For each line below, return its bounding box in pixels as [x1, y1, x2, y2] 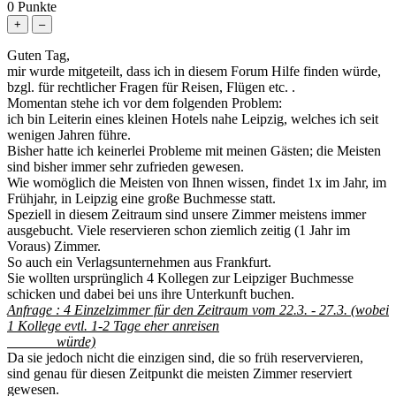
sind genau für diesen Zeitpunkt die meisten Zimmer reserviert [7, 365, 352, 381]
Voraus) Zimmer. [7, 238, 101, 254]
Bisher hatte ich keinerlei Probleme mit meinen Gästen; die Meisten [7, 142, 381, 158]
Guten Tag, [7, 47, 70, 63]
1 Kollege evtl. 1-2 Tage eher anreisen [7, 317, 219, 333]
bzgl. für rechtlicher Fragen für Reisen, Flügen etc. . [7, 79, 295, 95]
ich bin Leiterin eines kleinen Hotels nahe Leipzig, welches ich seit [7, 110, 378, 126]
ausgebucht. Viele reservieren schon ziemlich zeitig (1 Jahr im [7, 222, 350, 238]
